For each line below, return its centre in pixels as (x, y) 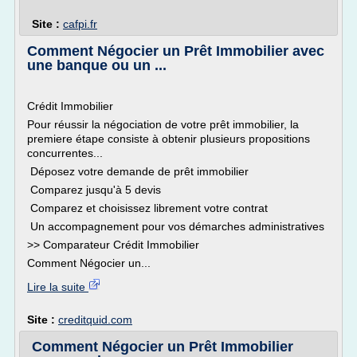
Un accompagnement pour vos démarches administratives (176, 226)
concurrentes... (65, 153)
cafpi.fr (80, 24)
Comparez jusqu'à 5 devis (96, 190)
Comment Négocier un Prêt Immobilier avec (176, 51)
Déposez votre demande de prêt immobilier (138, 171)
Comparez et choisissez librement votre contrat (147, 208)
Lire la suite (58, 287)
